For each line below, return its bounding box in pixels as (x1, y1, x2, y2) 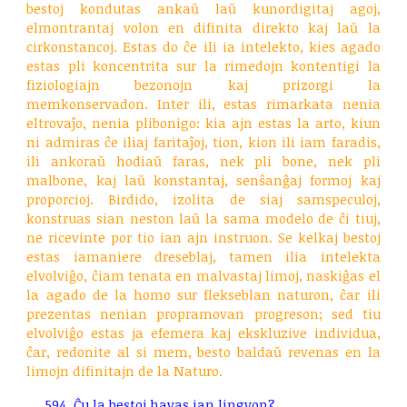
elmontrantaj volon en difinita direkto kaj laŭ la (26, 18, 381, 36)
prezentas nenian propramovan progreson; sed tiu (26, 304, 381, 323)
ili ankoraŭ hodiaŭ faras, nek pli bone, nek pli (26, 152, 381, 170)
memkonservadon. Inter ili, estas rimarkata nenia (26, 94, 381, 113)
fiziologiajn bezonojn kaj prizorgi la (26, 75, 381, 94)
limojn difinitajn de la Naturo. (26, 362, 223, 380)
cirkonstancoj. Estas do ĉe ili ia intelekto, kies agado (26, 37, 381, 55)
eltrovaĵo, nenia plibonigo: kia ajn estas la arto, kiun (26, 114, 381, 132)
